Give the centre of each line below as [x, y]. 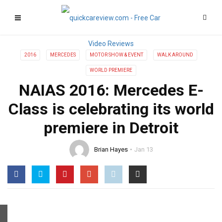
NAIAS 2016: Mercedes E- [111, 90]
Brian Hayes [111, 149]
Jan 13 [143, 149]
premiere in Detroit [111, 128]
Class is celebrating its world [111, 109]
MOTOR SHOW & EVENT [116, 55]
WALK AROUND [175, 55]
